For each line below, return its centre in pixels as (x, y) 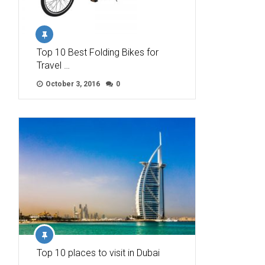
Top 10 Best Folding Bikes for (98, 53)
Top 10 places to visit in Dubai (98, 253)
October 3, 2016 (72, 84)
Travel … (53, 66)
